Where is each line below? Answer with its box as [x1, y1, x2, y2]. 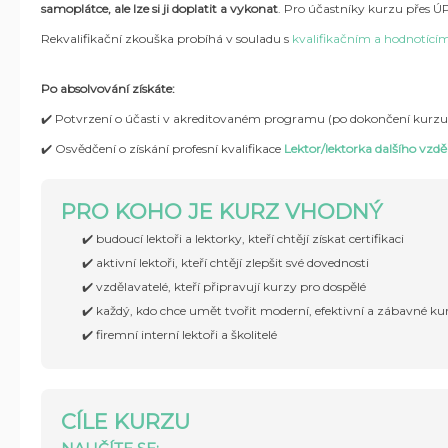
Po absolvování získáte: [41, 81, 175, 96]
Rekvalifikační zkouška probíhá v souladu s [41, 31, 292, 46]
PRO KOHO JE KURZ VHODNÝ [61, 199, 382, 224]
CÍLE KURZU [61, 409, 190, 434]
